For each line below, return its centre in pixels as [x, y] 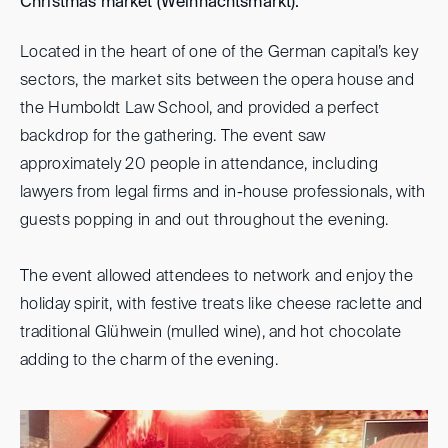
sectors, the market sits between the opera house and [217, 81]
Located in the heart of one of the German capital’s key [219, 53]
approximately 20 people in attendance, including [199, 165]
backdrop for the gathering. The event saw [173, 137]
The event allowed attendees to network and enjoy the [217, 277]
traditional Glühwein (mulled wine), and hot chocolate [211, 333]
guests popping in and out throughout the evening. [204, 221]
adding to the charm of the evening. [149, 361]
